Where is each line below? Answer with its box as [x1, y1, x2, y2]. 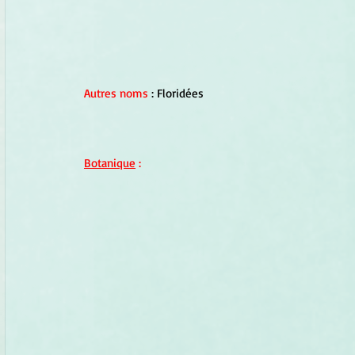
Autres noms [84, 86, 148, 101]
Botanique [84, 155, 136, 171]
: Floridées [148, 86, 207, 101]
